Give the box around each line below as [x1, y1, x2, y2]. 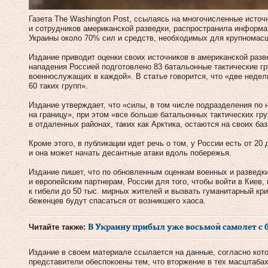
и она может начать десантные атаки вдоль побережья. [29, 148, 232, 157]
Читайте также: [29, 222, 88, 232]
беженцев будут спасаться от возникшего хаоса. [29, 196, 206, 205]
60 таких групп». [29, 81, 88, 90]
